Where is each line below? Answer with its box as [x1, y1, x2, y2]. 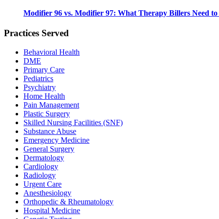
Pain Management [23, 101, 79, 109]
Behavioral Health [23, 48, 80, 57]
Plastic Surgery [23, 109, 70, 118]
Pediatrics [23, 74, 53, 83]
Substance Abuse [23, 127, 76, 136]
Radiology [23, 171, 56, 180]
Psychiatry [23, 83, 56, 92]
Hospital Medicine [23, 206, 80, 215]
